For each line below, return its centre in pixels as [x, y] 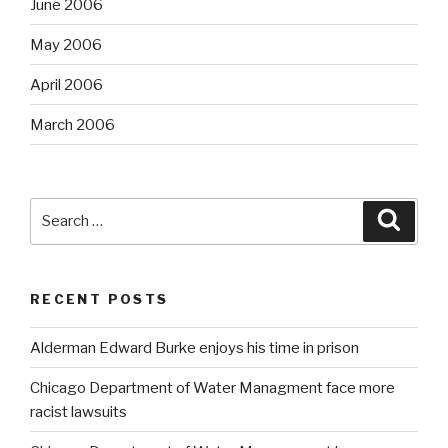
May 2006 [66, 44]
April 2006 [66, 84]
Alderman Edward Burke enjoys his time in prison [194, 347]
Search [56, 208]
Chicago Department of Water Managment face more [212, 387]
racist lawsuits [78, 411]
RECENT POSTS [99, 298]
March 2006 [72, 124]
